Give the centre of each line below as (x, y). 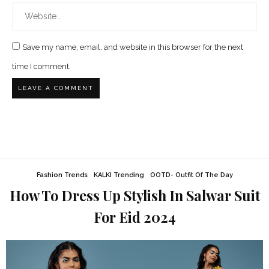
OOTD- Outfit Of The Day (191, 175)
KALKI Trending (119, 175)
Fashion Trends (62, 175)
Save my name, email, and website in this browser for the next (133, 47)
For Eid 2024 (134, 217)
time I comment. (41, 67)
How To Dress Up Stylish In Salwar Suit (134, 196)
